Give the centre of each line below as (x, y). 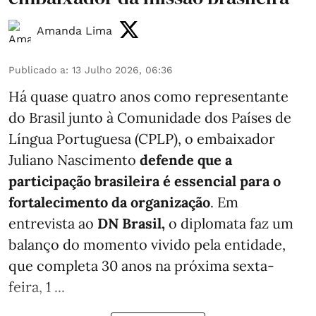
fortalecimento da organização (109, 202)
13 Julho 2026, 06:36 (122, 70)
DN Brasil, (131, 224)
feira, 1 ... (37, 287)
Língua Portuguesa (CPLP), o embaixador (142, 139)
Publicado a (37, 70)
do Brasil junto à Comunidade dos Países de (150, 118)
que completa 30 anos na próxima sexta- (141, 266)
